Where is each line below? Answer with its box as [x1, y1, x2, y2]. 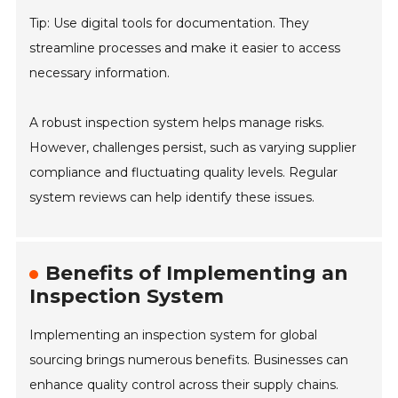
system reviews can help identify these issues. [29, 189, 315, 206]
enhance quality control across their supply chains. [29, 377, 339, 394]
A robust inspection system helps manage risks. [29, 115, 325, 131]
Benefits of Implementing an [45, 261, 349, 286]
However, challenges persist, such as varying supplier [29, 139, 357, 156]
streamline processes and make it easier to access [29, 40, 341, 57]
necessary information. [29, 65, 171, 82]
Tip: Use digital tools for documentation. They [29, 15, 310, 32]
